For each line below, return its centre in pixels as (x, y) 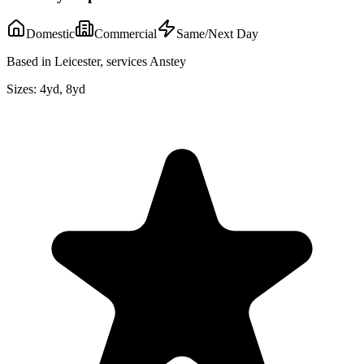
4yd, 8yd (63, 89)
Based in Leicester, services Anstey (96, 62)
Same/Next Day (217, 34)
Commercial (126, 34)
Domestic (50, 34)
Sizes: (22, 89)
